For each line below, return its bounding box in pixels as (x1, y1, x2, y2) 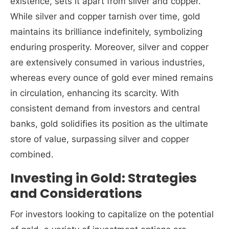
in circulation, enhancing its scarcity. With (10, 88, 179, 98)
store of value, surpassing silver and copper (10, 134, 189, 144)
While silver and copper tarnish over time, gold (10, 11, 200, 21)
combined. (10, 149, 54, 159)
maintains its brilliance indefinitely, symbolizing (10, 27, 202, 37)
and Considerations (10, 185, 142, 202)
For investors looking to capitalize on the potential (10, 209, 214, 219)
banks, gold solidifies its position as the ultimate (10, 119, 208, 129)
